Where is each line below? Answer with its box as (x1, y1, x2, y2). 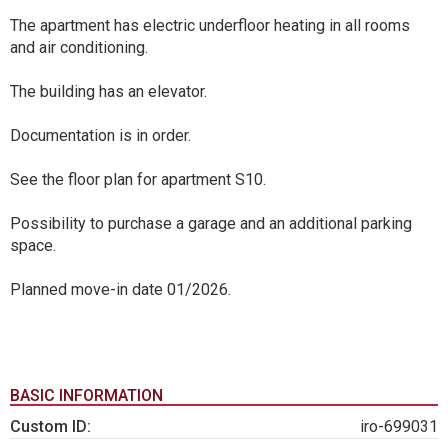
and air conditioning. (10, 38, 148, 58)
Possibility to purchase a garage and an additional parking (10, 214, 412, 234)
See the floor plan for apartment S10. (10, 170, 266, 190)
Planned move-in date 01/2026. (10, 280, 231, 300)
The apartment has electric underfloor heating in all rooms (10, 16, 410, 36)
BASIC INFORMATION (10, 386, 163, 406)
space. (10, 236, 56, 256)
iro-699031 (360, 417, 438, 437)
